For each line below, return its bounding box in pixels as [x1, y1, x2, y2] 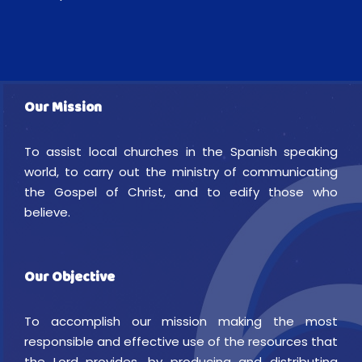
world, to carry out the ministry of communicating [24, 162, 338, 180]
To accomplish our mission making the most [24, 312, 338, 330]
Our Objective [24, 264, 115, 293]
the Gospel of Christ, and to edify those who [24, 183, 338, 200]
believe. [24, 203, 70, 221]
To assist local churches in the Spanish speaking [24, 142, 338, 160]
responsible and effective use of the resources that [24, 332, 338, 350]
